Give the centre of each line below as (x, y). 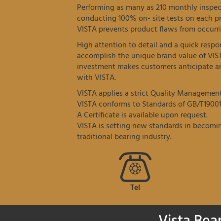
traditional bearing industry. (125, 137)
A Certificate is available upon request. (143, 115)
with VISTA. (97, 77)
